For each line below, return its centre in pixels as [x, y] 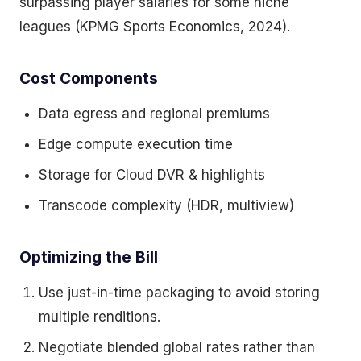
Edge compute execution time [136, 144]
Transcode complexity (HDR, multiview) [166, 205]
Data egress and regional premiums [154, 114]
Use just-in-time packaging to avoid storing [179, 293]
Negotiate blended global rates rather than [177, 347]
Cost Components [89, 78]
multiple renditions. [100, 317]
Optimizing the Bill [89, 257]
